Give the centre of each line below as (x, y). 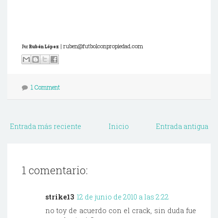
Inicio (118, 126)
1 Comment (45, 87)
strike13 (60, 197)
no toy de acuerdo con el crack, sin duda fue (121, 210)
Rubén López (44, 46)
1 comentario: (55, 170)
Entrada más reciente (45, 126)
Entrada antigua (182, 126)
